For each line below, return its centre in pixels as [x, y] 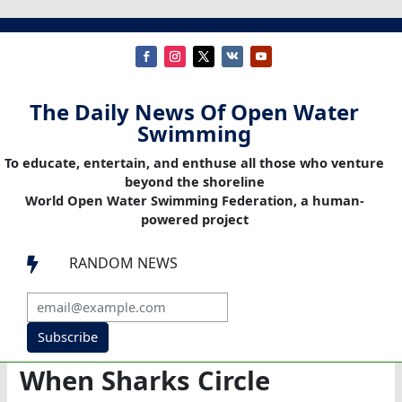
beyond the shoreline [194, 182]
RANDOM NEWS [123, 263]
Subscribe [67, 337]
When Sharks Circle [145, 381]
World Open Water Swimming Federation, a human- [194, 201]
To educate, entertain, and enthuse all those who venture [194, 163]
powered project [194, 219]
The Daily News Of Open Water [194, 112]
